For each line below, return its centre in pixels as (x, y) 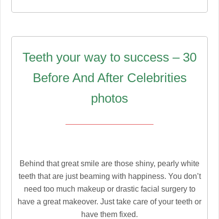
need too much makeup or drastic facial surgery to (109, 189)
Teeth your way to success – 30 (109, 57)
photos (109, 99)
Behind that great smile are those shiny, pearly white (109, 164)
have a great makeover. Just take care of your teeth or (109, 202)
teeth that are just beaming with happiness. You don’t (109, 176)
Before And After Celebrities (109, 78)
